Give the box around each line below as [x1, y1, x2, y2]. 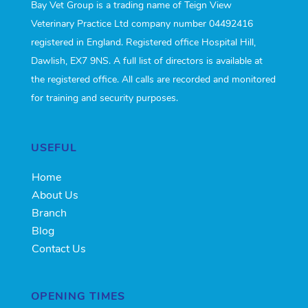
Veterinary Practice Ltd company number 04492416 [30, 17, 253, 31]
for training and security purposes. [30, 91, 178, 105]
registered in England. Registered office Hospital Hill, [30, 36, 256, 49]
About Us [31, 188, 78, 203]
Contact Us [31, 241, 86, 257]
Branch [31, 206, 67, 221]
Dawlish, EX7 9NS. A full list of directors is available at [30, 54, 263, 68]
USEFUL [30, 140, 77, 156]
